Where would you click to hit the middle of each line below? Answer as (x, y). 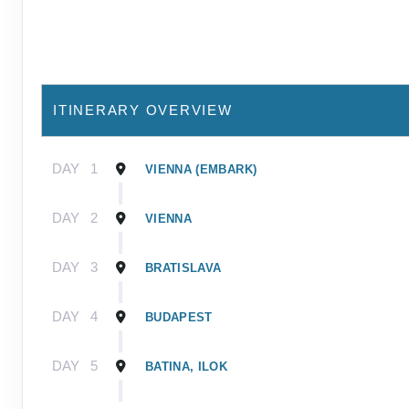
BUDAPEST (179, 317)
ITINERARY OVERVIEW (143, 110)
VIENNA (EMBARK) (201, 169)
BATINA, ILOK (187, 366)
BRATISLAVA (184, 267)
